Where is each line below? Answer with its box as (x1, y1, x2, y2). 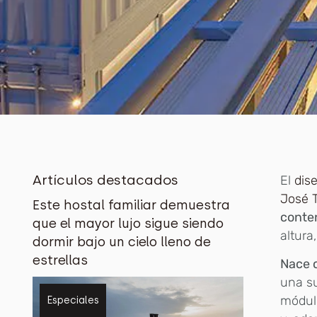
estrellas (33, 252, 88, 268)
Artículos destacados (33, 171, 179, 188)
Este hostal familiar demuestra (33, 197, 231, 213)
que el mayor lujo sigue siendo (33, 215, 224, 231)
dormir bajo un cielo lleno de (33, 234, 212, 250)
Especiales (47, 294, 100, 306)
